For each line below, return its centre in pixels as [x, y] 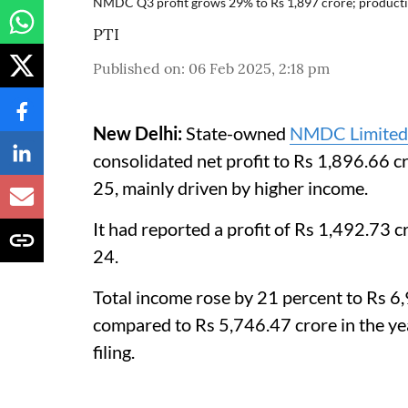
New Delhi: [138, 133]
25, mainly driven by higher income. [230, 187]
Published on [137, 68]
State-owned [236, 133]
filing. [114, 351]
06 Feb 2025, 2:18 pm [259, 68]
